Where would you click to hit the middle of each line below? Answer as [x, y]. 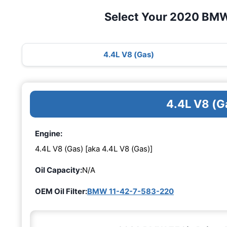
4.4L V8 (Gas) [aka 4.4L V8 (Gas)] [94, 148]
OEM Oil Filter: [61, 191]
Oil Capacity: [59, 170]
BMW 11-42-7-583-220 [130, 191]
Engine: [49, 134]
